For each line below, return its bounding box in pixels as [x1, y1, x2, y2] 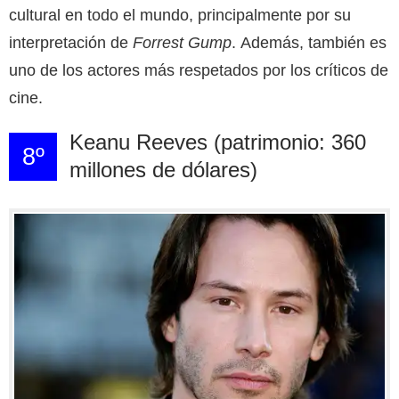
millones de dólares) [69, 157, 257, 182]
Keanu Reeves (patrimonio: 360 [69, 129, 366, 154]
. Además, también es [232, 33, 387, 52]
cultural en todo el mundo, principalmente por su [9, 5, 351, 24]
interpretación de [9, 33, 133, 52]
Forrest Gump [133, 33, 232, 52]
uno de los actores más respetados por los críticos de [9, 61, 388, 79]
